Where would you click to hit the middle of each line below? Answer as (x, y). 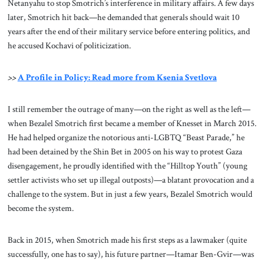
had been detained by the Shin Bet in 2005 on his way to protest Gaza (125, 151)
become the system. (40, 208)
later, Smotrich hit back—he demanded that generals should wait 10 (123, 17)
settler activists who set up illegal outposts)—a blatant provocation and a (131, 179)
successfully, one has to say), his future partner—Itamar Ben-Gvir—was (131, 254)
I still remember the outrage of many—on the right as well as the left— (129, 109)
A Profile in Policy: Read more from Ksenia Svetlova (117, 77)
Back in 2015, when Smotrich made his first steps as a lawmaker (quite (127, 240)
